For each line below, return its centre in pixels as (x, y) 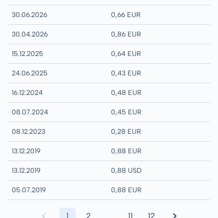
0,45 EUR (126, 112)
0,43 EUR (126, 73)
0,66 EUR (126, 15)
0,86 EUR (126, 34)
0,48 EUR (126, 92)
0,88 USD (126, 170)
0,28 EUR (126, 131)
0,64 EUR (126, 54)
